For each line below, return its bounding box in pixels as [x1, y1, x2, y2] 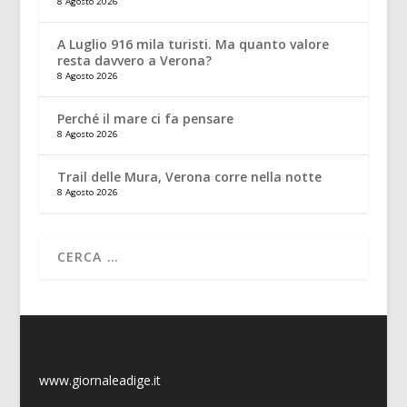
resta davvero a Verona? [56, 51, 212, 69]
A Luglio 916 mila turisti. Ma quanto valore [56, 35, 329, 53]
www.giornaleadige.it [38, 371, 161, 389]
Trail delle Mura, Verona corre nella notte [56, 167, 322, 185]
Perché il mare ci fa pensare [56, 109, 233, 127]
